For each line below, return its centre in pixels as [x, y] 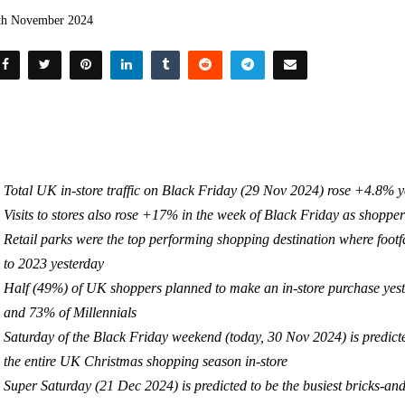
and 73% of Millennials [71, 313]
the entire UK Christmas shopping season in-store [146, 362]
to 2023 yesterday [54, 264]
